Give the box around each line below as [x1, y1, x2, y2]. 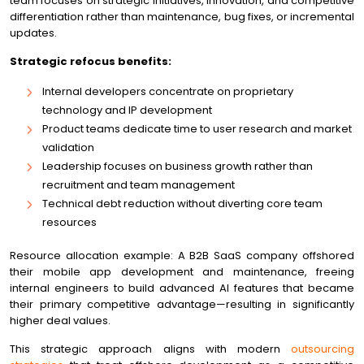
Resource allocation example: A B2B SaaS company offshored [10, 248, 354, 263]
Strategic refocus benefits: [10, 54, 171, 69]
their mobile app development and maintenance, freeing [10, 264, 354, 279]
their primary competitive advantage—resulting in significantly [10, 297, 354, 312]
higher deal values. [10, 313, 110, 328]
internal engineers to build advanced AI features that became [10, 280, 354, 296]
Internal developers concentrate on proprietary [42, 84, 293, 99]
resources [42, 214, 97, 230]
